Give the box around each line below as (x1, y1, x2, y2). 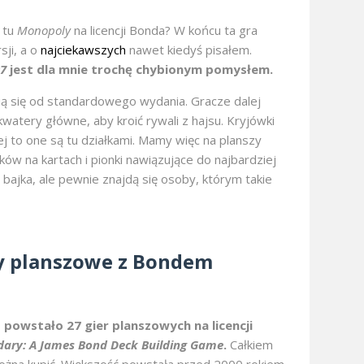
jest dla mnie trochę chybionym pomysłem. (6, 61, 273, 78)
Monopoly (17, 22, 71, 39)
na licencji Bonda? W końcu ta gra (71, 22, 258, 39)
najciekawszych (41, 41, 126, 58)
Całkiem (227, 336, 273, 353)
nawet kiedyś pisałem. (126, 41, 252, 58)
